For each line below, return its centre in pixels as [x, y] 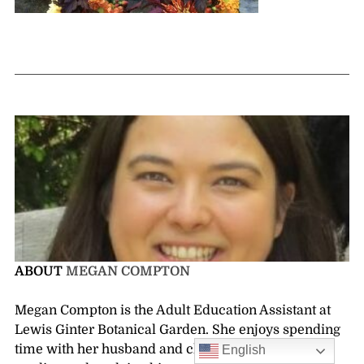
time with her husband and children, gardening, [163, 350]
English [243, 350]
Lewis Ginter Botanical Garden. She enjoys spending [177, 330]
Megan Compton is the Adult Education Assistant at [172, 311]
